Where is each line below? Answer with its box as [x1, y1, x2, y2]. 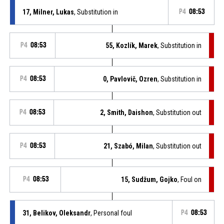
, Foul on [177, 175, 202, 183]
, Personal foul [90, 208, 132, 217]
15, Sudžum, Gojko [121, 175, 178, 183]
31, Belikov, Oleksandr [22, 208, 90, 217]
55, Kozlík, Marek [105, 41, 158, 49]
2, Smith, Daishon [100, 108, 153, 116]
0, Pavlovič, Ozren [103, 74, 158, 83]
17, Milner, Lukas [22, 7, 74, 16]
